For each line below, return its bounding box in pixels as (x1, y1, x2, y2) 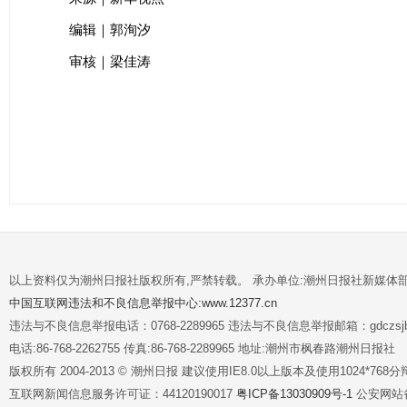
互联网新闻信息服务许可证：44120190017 (9, 386, 236, 401)
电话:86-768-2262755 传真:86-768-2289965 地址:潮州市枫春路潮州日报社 (9, 341, 395, 355)
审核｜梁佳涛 (69, 54, 152, 69)
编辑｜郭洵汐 (69, 22, 152, 37)
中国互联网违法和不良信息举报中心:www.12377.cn (9, 295, 277, 310)
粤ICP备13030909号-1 (236, 386, 356, 401)
